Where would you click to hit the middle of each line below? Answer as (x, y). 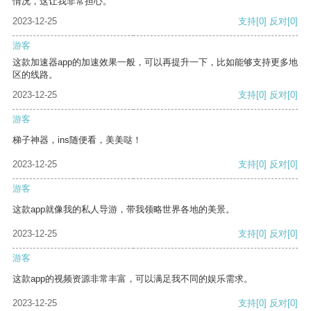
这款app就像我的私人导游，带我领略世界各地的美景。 (124, 210)
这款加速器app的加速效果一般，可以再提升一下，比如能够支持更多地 (155, 62)
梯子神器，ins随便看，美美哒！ (77, 140)
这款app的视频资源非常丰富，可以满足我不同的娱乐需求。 (133, 279)
